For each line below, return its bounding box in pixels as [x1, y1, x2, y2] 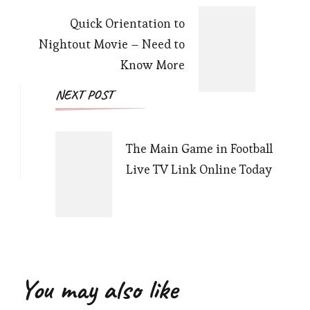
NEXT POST [55, 86, 113, 104]
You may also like [20, 272, 178, 307]
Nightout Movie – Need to [39, 36, 185, 53]
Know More [120, 57, 185, 73]
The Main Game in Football [126, 140, 273, 157]
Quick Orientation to [70, 15, 185, 32]
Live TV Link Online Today [126, 161, 272, 178]
